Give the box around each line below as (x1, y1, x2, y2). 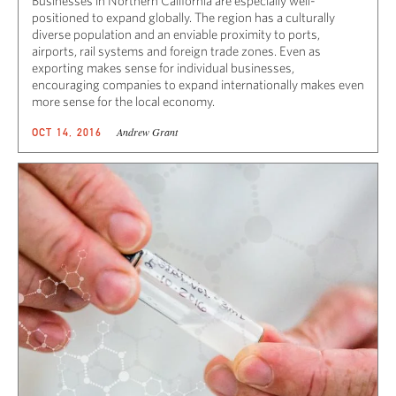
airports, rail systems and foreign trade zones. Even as (32, 43, 321, 59)
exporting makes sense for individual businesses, (32, 60, 294, 76)
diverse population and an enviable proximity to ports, (32, 27, 320, 42)
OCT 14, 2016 (32, 126, 103, 140)
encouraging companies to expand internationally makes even (32, 77, 364, 93)
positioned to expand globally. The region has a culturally (32, 10, 335, 26)
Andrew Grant (116, 125, 178, 140)
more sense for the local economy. (32, 94, 215, 110)
